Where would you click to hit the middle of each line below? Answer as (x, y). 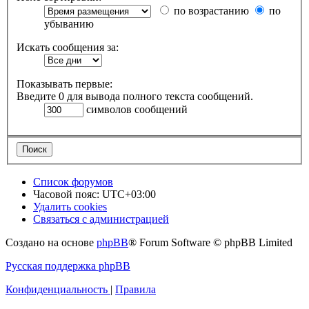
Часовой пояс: (68, 194)
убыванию (69, 24)
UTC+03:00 (129, 194)
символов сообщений (136, 110)
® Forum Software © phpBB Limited (210, 242)
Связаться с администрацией (101, 219)
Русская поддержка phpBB (68, 266)
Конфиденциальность (57, 289)
